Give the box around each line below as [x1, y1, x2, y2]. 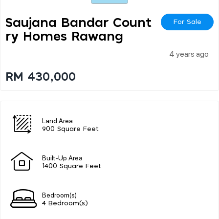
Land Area [42, 115, 73, 125]
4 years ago [169, 48, 209, 59]
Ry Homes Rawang [5, 30, 123, 43]
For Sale [173, 18, 201, 25]
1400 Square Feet [42, 163, 101, 170]
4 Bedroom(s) [42, 200, 88, 207]
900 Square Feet [42, 126, 99, 132]
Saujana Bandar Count [5, 16, 152, 29]
